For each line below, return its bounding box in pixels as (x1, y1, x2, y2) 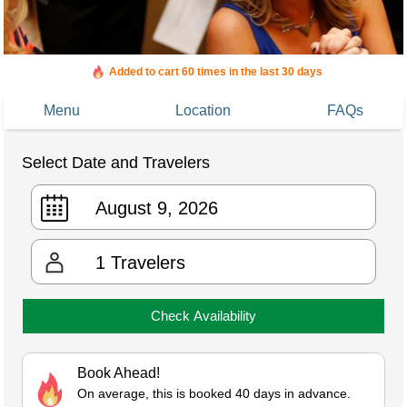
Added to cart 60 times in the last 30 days (108, 65, 323, 79)
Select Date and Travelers (22, 154, 210, 173)
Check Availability (151, 308, 256, 324)
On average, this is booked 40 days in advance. (77, 386, 351, 402)
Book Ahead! (77, 365, 160, 382)
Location (175, 103, 231, 119)
